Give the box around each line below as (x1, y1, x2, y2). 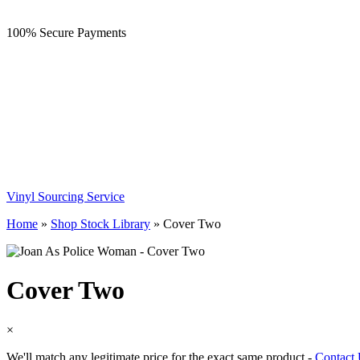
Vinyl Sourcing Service (6, 190, 125, 203)
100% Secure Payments (6, 26, 126, 39)
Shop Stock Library (51, 217, 150, 231)
